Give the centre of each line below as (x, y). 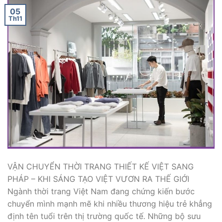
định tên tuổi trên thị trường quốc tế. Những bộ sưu (104, 216)
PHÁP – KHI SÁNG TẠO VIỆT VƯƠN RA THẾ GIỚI (98, 179)
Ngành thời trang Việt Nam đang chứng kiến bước (101, 191)
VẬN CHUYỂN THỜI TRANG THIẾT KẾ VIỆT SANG (101, 166)
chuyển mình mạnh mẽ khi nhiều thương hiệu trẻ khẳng (110, 203)
